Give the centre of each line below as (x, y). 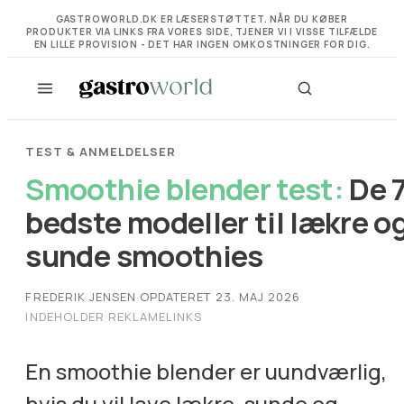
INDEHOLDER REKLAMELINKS (114, 316)
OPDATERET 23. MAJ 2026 (220, 296)
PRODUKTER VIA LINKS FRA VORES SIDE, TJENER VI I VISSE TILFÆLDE (202, 32)
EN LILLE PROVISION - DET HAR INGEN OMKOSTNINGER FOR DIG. (202, 45)
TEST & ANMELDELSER (101, 151)
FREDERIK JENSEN (81, 296)
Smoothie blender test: (185, 188)
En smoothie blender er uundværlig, (207, 371)
